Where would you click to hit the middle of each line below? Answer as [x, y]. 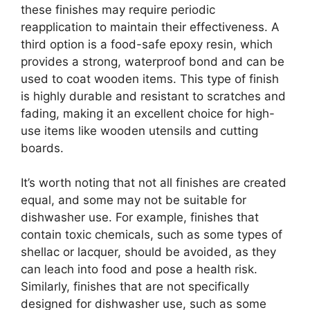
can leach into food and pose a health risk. [139, 269]
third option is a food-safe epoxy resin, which [147, 44]
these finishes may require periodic [118, 9]
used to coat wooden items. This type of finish [150, 79]
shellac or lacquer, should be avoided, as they [148, 252]
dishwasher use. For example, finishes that [140, 217]
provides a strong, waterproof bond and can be [153, 61]
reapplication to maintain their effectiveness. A [150, 27]
